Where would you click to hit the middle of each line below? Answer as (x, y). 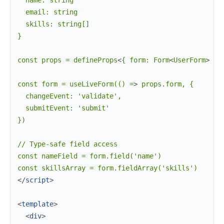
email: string (47, 12)
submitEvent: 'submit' (63, 108)
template (37, 204)
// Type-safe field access (67, 144)
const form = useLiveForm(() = (75, 84)
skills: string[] (53, 24)
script (37, 180)
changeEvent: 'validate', (69, 96)
